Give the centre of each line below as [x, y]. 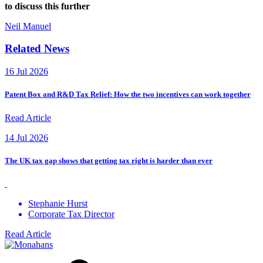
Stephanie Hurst [58, 203]
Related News [37, 49]
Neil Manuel [28, 26]
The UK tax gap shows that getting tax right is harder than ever [109, 160]
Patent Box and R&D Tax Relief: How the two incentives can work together [128, 95]
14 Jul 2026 [26, 137]
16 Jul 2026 [26, 72]
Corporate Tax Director [71, 214]
